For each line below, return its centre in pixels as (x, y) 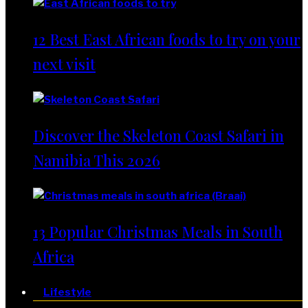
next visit (64, 64)
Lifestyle (67, 292)
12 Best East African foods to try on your (167, 39)
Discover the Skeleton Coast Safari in (158, 135)
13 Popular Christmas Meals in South (158, 232)
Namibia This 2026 (97, 160)
